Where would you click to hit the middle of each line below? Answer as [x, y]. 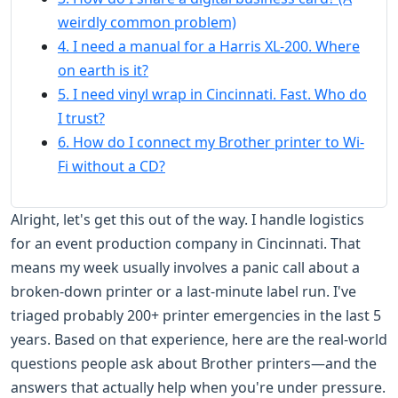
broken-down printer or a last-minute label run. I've [183, 291]
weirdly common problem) [147, 22]
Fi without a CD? [111, 166]
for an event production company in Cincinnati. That [186, 243]
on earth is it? [103, 70]
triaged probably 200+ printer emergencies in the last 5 [196, 315]
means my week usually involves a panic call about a [185, 267]
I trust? [81, 118]
